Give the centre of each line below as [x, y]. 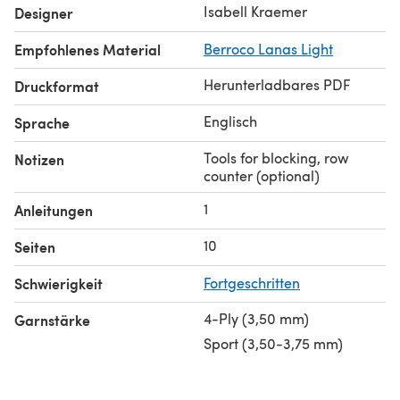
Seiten [35, 246]
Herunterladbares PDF [277, 84]
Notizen [39, 159]
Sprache [42, 122]
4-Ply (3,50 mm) [256, 318]
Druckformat [57, 86]
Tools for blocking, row [276, 157]
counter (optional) [262, 175]
